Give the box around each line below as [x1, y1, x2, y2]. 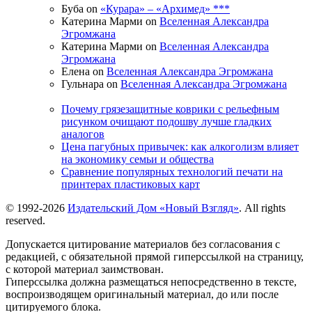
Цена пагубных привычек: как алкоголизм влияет [61, 141, 299, 153]
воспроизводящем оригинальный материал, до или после [6, 288, 279, 301]
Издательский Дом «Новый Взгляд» [68, 202, 239, 214]
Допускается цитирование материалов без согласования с [6, 238, 280, 251]
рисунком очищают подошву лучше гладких [61, 116, 272, 128]
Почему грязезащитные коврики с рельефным [61, 103, 279, 116]
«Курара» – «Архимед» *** [100, 2, 230, 15]
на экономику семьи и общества [61, 153, 214, 166]
